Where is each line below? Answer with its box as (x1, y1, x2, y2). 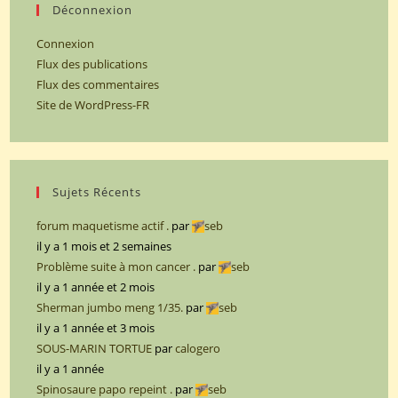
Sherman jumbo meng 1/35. (36, 298, 184, 315)
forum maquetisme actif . (36, 217, 170, 234)
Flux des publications (36, 55, 148, 72)
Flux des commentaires (36, 76, 160, 92)
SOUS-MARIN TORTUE (36, 339, 153, 356)
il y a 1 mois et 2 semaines (36, 237, 172, 254)
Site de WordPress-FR (36, 96, 150, 113)
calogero (175, 339, 221, 356)
